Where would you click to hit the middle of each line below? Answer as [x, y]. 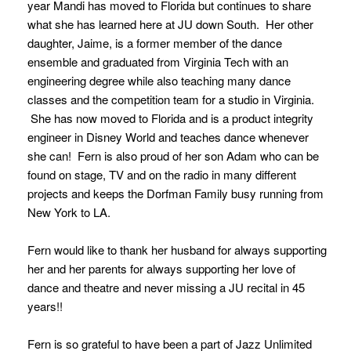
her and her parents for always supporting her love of [161, 269]
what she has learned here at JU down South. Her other [170, 24]
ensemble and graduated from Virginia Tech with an [158, 62]
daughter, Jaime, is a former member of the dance [155, 43]
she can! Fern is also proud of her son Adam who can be [173, 156]
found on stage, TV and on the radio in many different [162, 175]
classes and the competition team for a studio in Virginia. [171, 100]
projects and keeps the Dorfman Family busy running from [175, 194]
